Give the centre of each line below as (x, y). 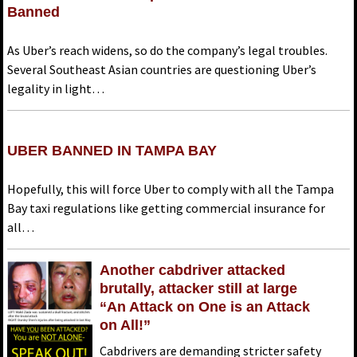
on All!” (126, 326)
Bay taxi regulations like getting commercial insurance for (166, 208)
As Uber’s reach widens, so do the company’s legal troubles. (167, 51)
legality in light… (55, 89)
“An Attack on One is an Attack (205, 307)
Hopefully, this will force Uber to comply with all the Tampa (170, 189)
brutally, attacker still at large (199, 289)
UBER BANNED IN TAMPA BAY (112, 151)
